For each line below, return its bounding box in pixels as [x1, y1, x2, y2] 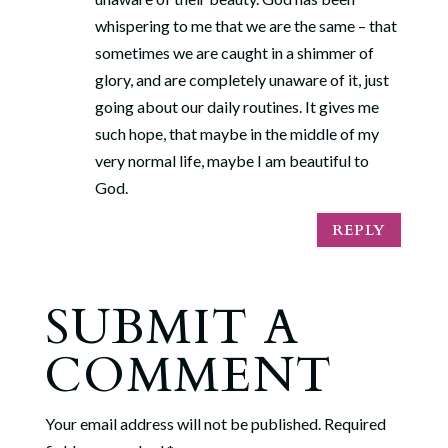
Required [323, 414, 386, 433]
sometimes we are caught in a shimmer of [94, 43, 374, 62]
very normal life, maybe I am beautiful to [94, 151, 369, 170]
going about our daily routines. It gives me [94, 97, 379, 116]
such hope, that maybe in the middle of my [94, 124, 379, 143]
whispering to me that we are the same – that [94, 16, 397, 35]
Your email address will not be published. [44, 414, 321, 433]
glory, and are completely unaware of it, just [94, 70, 389, 89]
